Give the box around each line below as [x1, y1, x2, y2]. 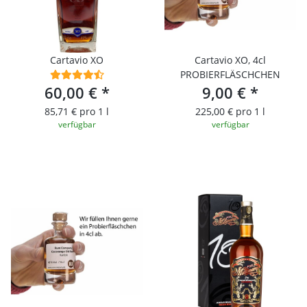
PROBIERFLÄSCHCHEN [180, 67, 280, 81]
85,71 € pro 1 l [45, 104, 109, 118]
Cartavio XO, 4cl [195, 53, 266, 66]
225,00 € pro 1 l [195, 104, 265, 118]
